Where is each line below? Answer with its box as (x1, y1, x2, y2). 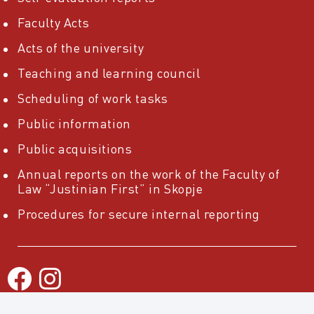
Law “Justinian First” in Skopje (18, 181, 203, 196)
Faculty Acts (18, 15, 90, 30)
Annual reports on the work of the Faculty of (18, 166, 280, 182)
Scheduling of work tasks (18, 90, 168, 106)
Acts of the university (18, 40, 144, 55)
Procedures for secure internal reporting (18, 206, 260, 221)
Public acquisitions (18, 141, 132, 156)
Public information (18, 116, 131, 131)
